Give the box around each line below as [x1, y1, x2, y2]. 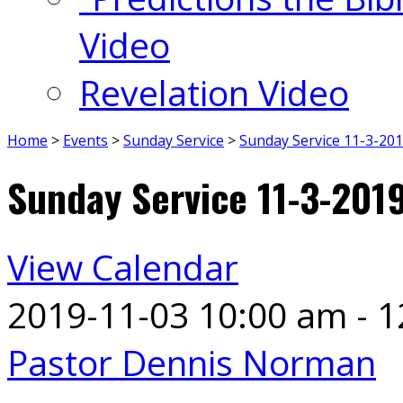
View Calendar [7, 242, 238, 291]
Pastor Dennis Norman [7, 337, 376, 386]
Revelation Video [79, 68, 349, 116]
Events [63, 130, 108, 150]
